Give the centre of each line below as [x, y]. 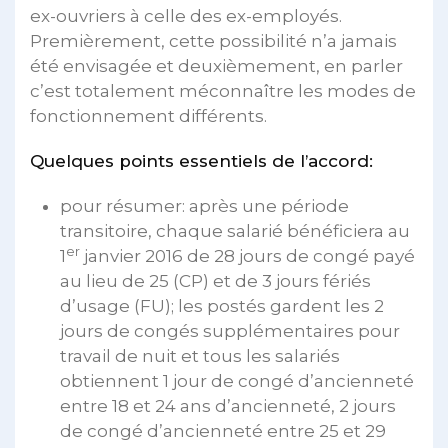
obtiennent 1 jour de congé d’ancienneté [237, 381]
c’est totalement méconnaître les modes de [223, 91]
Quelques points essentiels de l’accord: [201, 161]
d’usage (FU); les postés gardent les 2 [222, 306]
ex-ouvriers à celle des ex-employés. [186, 16]
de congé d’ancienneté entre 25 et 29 [223, 431]
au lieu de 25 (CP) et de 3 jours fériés [215, 281]
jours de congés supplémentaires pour [230, 331]
